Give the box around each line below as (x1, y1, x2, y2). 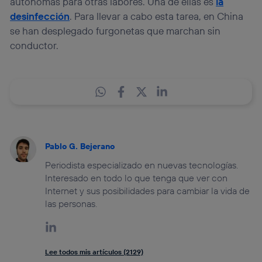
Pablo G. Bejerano (45, 140, 115, 151)
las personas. (45, 197, 98, 209)
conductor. (10, 39, 59, 52)
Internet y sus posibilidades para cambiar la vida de (45, 184, 250, 196)
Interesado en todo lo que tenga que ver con (45, 171, 228, 184)
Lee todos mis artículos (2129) (45, 247, 144, 256)
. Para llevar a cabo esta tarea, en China (70, 10, 244, 23)
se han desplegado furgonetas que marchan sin (10, 25, 221, 37)
